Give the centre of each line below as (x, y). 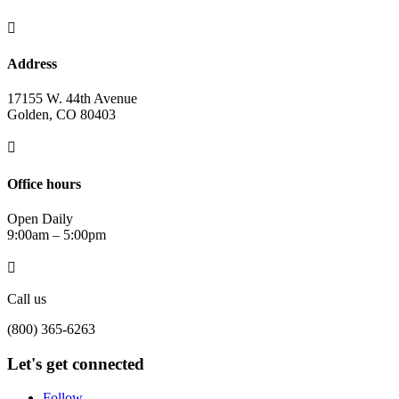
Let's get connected (76, 363)
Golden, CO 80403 (61, 115)
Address (32, 64)
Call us (27, 298)
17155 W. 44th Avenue (72, 99)
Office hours (44, 183)
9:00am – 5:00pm (57, 234)
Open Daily (40, 218)
